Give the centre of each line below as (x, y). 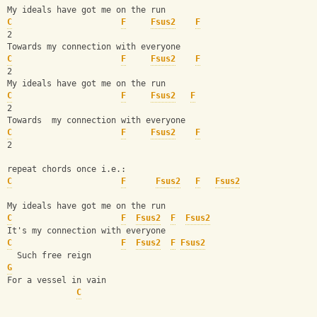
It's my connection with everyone (86, 231)
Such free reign (49, 256)
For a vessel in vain (57, 281)
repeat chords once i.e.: (67, 169)
